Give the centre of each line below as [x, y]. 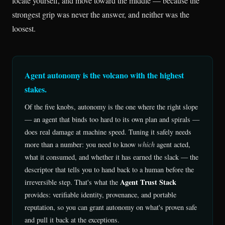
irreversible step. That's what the [72, 182]
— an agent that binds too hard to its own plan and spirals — [112, 119]
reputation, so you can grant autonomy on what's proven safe [111, 207]
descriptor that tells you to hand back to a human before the [109, 169]
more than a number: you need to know [81, 144]
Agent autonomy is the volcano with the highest [104, 75]
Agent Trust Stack [148, 182]
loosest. [24, 28]
